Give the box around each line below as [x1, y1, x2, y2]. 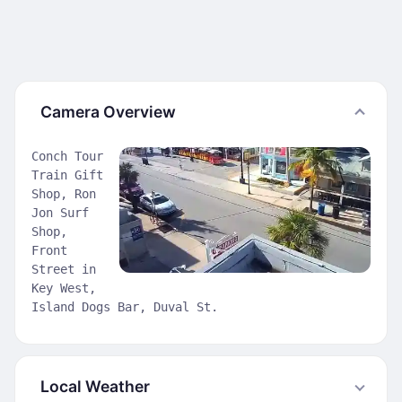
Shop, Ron [31, 187, 96, 201]
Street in [31, 262, 96, 276]
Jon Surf [31, 205, 89, 220]
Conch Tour [31, 149, 103, 163]
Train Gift [31, 168, 103, 182]
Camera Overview [40, 102, 176, 121]
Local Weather [40, 377, 150, 396]
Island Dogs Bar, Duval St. [31, 300, 218, 314]
